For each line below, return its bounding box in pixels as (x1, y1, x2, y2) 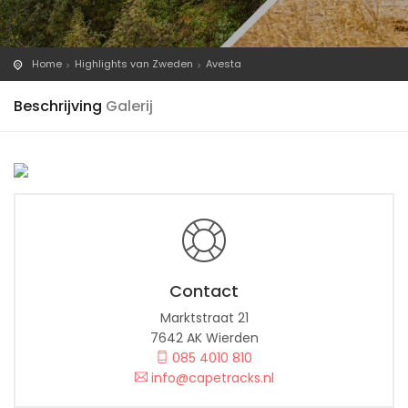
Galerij (106, 96, 153, 117)
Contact (169, 280, 239, 302)
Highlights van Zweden (75, 56, 193, 71)
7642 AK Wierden (149, 329, 259, 347)
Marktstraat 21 (159, 309, 249, 327)
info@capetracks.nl (147, 369, 274, 387)
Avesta (206, 56, 241, 71)
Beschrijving (14, 96, 102, 117)
